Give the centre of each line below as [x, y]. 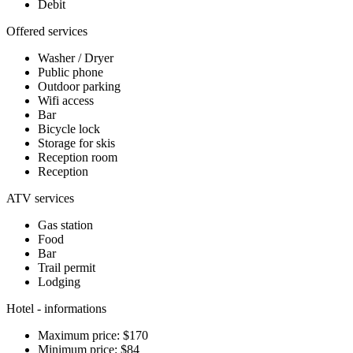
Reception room [78, 157]
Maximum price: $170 [93, 335]
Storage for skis [76, 143]
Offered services [47, 31]
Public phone [71, 72]
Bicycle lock [69, 128]
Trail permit [67, 267]
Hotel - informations [56, 308]
